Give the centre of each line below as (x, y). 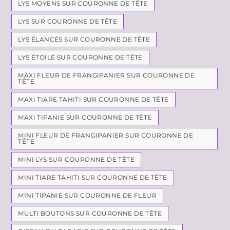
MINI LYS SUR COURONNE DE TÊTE (76, 160)
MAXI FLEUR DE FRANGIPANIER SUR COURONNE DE (107, 75)
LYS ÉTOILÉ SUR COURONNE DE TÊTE (80, 57)
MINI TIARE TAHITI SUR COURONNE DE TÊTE (93, 178)
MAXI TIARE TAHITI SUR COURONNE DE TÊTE (93, 100)
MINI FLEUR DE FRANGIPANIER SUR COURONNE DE (106, 136)
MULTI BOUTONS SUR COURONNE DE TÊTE (90, 214)
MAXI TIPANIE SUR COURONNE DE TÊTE (85, 118)
